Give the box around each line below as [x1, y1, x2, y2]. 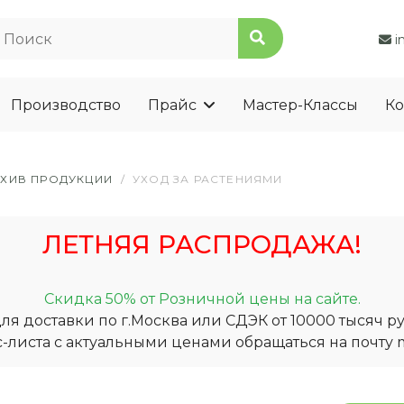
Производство [11, 96, 121, 114]
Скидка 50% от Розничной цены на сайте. [43, 290, 361, 308]
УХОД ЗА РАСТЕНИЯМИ [133, 172, 283, 186]
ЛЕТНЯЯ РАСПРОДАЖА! [42, 229, 362, 260]
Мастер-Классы [243, 96, 358, 114]
